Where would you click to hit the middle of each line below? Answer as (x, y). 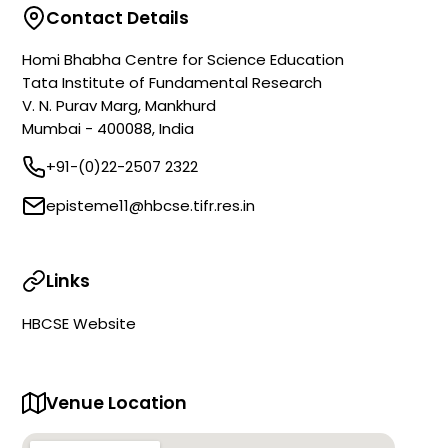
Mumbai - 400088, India (108, 129)
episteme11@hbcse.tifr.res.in (151, 206)
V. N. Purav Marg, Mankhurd (119, 106)
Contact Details (118, 17)
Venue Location (117, 402)
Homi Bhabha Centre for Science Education (183, 60)
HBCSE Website (79, 323)
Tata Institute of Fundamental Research (172, 83)
